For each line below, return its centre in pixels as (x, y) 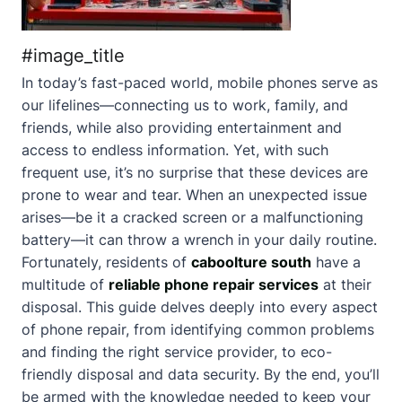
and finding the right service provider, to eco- (177, 352)
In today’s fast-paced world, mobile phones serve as (200, 83)
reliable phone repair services (214, 284)
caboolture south (251, 262)
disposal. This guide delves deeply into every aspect (200, 307)
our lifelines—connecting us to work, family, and (185, 105)
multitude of (65, 284)
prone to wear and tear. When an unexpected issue (194, 195)
